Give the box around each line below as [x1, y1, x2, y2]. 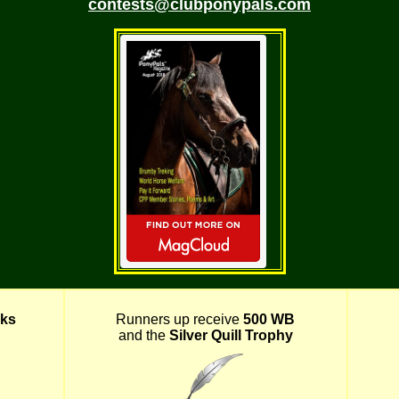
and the [118, 328, 169, 343]
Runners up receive [116, 312, 243, 327]
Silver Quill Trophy [168, 328, 293, 343]
